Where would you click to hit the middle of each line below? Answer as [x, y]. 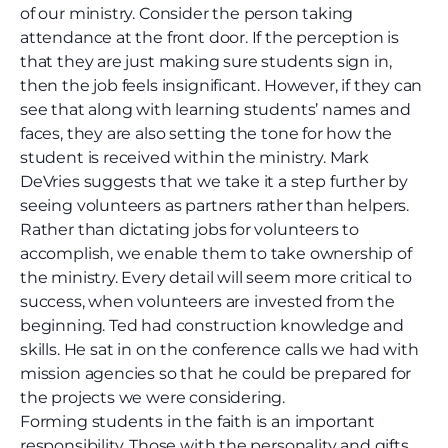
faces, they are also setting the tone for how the [206, 134]
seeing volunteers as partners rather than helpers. [215, 206]
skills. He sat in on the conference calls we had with [219, 350]
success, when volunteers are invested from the [207, 302]
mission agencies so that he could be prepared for [216, 374]
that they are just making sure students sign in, [206, 62]
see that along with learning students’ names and [215, 110]
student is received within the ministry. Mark [194, 158]
